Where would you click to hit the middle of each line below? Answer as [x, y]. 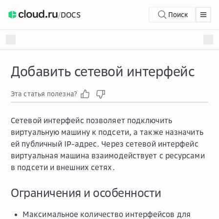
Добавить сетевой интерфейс [102, 71]
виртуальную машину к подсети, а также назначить [107, 132]
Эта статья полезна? [44, 94]
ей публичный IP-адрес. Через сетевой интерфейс [105, 144]
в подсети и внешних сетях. [63, 167]
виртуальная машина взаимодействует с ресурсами [108, 155]
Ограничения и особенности [86, 193]
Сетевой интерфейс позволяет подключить [91, 120]
